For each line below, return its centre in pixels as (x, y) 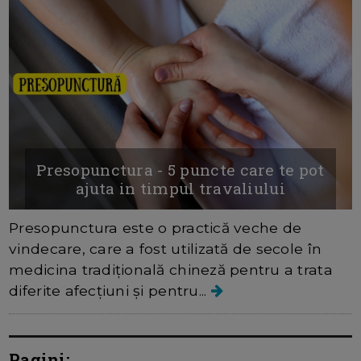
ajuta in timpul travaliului (180, 188)
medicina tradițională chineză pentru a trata (171, 269)
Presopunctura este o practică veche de (156, 227)
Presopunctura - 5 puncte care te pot (180, 169)
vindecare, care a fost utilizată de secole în (166, 248)
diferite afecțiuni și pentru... (110, 290)
